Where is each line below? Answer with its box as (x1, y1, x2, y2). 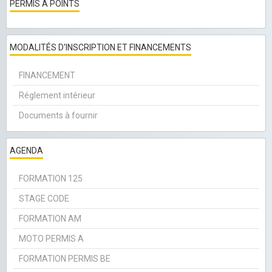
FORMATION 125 (19, 174, 83, 184)
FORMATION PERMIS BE (19, 254, 110, 264)
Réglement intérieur (19, 90, 95, 101)
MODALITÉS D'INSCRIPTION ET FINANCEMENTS (10, 42, 191, 53)
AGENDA (10, 146, 43, 156)
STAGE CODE (19, 194, 69, 204)
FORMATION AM (19, 214, 81, 224)
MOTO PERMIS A (19, 234, 84, 244)
